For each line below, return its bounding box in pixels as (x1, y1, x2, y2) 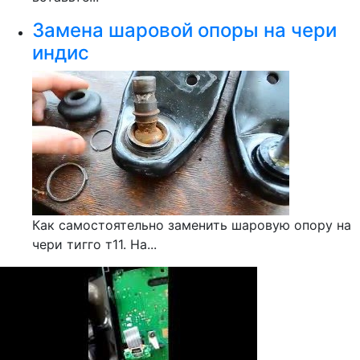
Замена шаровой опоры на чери (32, 18, 337, 42)
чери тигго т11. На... (32, 236, 157, 252)
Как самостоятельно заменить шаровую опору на (32, 217, 351, 233)
